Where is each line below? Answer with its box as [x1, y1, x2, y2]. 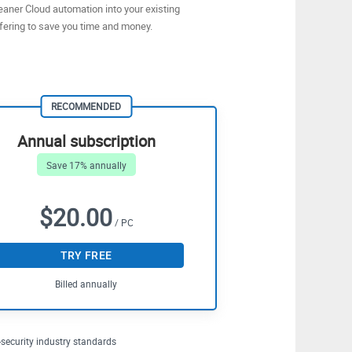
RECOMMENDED [51, 100, 121, 112]
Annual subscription [16, 130, 156, 152]
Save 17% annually [46, 158, 126, 171]
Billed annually [55, 277, 117, 290]
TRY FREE [60, 249, 112, 262]
